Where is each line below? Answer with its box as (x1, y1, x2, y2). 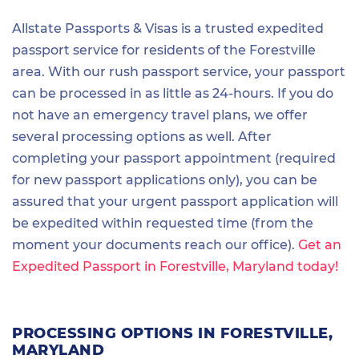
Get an (298, 237, 341, 252)
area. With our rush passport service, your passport (12, 64, 345, 79)
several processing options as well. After (12, 129, 272, 144)
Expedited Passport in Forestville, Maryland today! (12, 259, 338, 274)
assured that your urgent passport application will (12, 194, 338, 209)
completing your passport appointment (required (12, 151, 336, 166)
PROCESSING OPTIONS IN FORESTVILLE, (12, 325, 333, 342)
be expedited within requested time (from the (12, 216, 313, 231)
